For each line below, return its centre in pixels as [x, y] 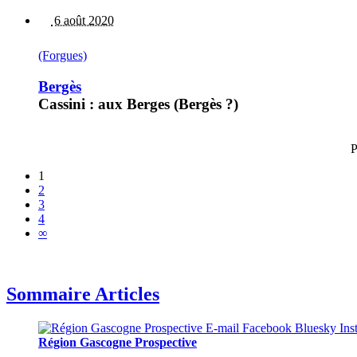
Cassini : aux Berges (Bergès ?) [138, 104]
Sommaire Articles [83, 294]
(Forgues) [63, 55]
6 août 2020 [82, 20]
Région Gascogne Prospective [118, 343]
